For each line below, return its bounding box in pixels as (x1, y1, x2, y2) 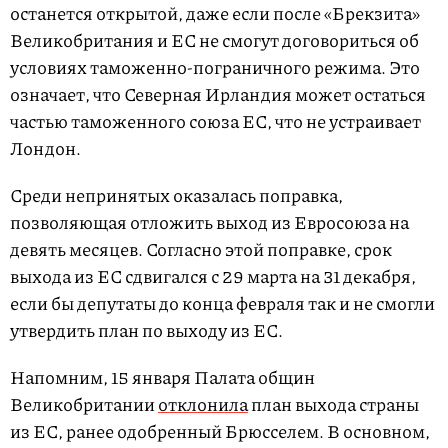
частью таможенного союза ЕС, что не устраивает (10, 108, 421, 135)
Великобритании (10, 391, 158, 418)
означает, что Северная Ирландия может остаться (10, 81, 426, 108)
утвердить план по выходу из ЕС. (10, 317, 286, 344)
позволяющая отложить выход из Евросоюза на (10, 209, 409, 236)
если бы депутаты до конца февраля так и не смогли (10, 290, 435, 317)
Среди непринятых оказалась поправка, (10, 182, 343, 209)
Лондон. (10, 135, 84, 162)
